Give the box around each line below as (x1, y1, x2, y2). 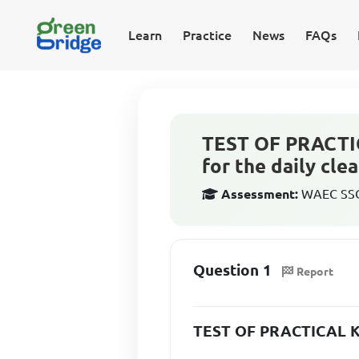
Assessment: (221, 187, 299, 201)
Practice (182, 28, 232, 42)
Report (296, 264, 334, 278)
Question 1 (193, 261, 272, 279)
